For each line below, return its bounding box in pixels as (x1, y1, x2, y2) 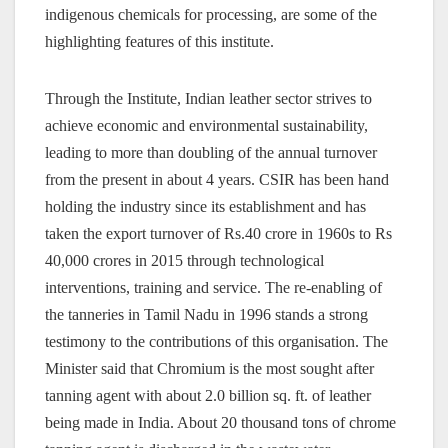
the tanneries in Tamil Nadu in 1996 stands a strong (45, 306, 368, 324)
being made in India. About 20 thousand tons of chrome (45, 414, 396, 432)
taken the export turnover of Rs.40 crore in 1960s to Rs (45, 225, 392, 243)
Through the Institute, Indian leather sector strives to (45, 90, 372, 108)
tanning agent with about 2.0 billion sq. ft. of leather (45, 387, 371, 405)
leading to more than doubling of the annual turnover (45, 144, 377, 162)
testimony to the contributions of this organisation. (45, 333, 363, 351)
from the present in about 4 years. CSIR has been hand (45, 171, 389, 189)
